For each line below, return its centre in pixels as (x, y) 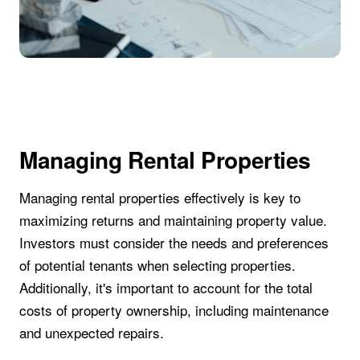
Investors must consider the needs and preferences (174, 242)
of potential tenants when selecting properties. (157, 264)
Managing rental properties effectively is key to (160, 197)
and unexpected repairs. (92, 332)
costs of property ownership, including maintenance (174, 309)
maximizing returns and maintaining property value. (173, 219)
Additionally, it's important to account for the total (166, 287)
